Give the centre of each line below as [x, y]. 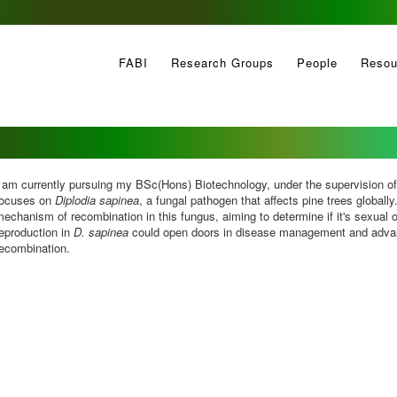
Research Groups [222, 62]
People [317, 62]
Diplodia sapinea [97, 200]
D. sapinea [101, 232]
